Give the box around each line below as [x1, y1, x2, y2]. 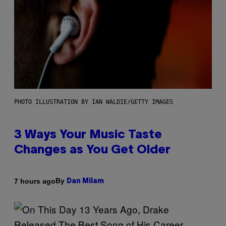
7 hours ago [14, 177, 55, 185]
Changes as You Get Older [14, 145, 171, 156]
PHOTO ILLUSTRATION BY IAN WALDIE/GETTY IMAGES [14, 98, 173, 106]
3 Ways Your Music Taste [14, 130, 162, 141]
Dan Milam [67, 178, 104, 185]
